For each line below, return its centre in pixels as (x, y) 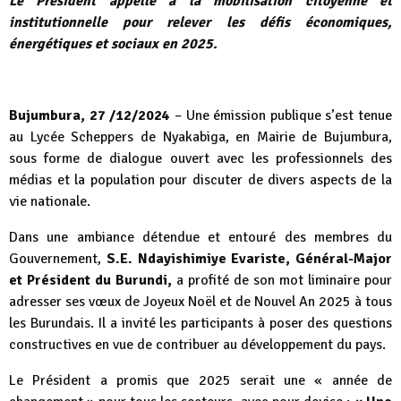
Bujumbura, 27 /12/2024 (90, 116)
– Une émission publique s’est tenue (281, 116)
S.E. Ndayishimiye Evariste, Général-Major (249, 259)
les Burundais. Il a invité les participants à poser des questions (200, 324)
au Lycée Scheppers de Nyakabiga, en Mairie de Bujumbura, (200, 137)
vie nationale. (50, 202)
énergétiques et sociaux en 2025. (113, 44)
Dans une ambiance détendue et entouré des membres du (200, 238)
